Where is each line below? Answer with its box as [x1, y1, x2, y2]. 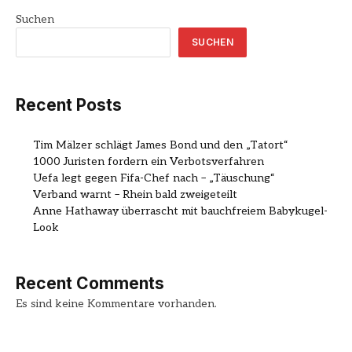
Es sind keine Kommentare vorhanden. [16, 297, 217, 311]
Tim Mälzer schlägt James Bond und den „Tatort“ [33, 138, 288, 152]
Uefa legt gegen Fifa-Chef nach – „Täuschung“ [33, 171, 275, 185]
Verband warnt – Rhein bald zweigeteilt [33, 188, 237, 202]
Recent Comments [16, 273, 164, 294]
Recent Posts [16, 95, 122, 115]
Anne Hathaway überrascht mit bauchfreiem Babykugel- [33, 204, 328, 218]
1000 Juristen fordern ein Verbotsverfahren [33, 155, 264, 169]
